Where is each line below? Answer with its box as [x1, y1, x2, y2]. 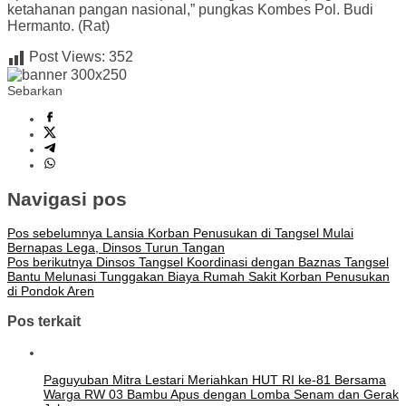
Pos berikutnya [7, 254, 92, 269]
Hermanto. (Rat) [7, 18, 110, 34]
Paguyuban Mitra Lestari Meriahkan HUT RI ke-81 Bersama [43, 372, 386, 387]
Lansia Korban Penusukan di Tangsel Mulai [102, 225, 353, 240]
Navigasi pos [7, 188, 127, 209]
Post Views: [29, 49, 105, 65]
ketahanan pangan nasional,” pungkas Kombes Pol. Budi [7, 2, 373, 18]
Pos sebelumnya [7, 225, 102, 240]
